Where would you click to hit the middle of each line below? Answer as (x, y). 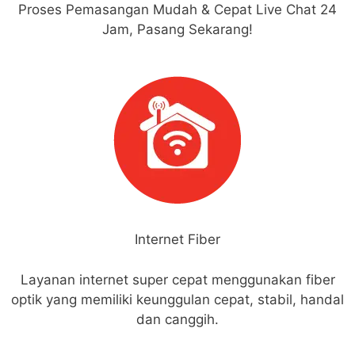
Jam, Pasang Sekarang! (177, 30)
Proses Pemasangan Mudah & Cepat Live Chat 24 (177, 10)
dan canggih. (177, 319)
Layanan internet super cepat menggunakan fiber (177, 279)
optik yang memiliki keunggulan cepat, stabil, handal (177, 299)
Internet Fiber (177, 240)
